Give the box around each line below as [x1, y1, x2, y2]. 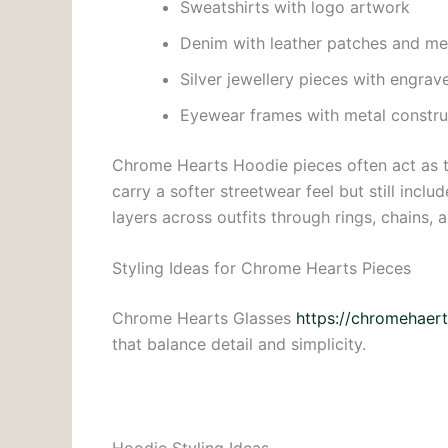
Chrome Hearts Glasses [112, 308, 296, 329]
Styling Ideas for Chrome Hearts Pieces [112, 258, 411, 279]
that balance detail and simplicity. [112, 334, 366, 355]
